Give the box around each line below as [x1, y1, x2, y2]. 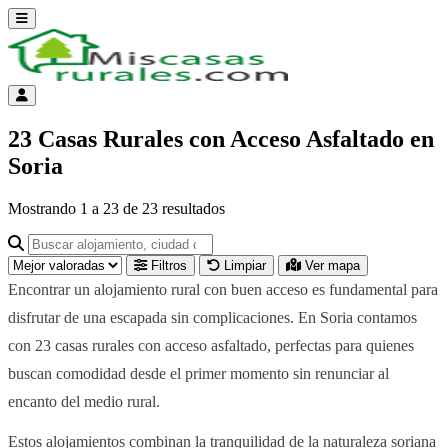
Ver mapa [305, 257, 360, 273]
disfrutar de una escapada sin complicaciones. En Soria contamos [8, 307, 417, 327]
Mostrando [8, 199, 80, 217]
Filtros [151, 257, 187, 273]
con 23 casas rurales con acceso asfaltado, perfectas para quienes [8, 335, 414, 355]
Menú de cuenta [15, 87, 108, 102]
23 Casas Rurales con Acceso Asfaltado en [8, 125, 434, 152]
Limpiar [224, 257, 266, 273]
